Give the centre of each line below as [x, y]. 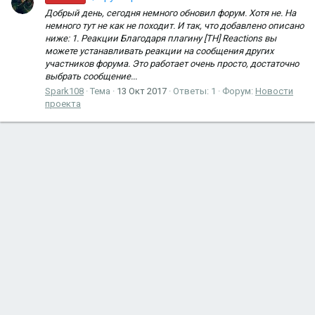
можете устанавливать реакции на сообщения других [159, 51]
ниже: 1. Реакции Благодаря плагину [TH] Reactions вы [161, 38]
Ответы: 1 [194, 91]
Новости [274, 91]
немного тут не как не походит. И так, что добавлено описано [174, 25]
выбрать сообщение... [91, 76]
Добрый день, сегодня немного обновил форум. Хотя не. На [171, 13]
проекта [63, 103]
